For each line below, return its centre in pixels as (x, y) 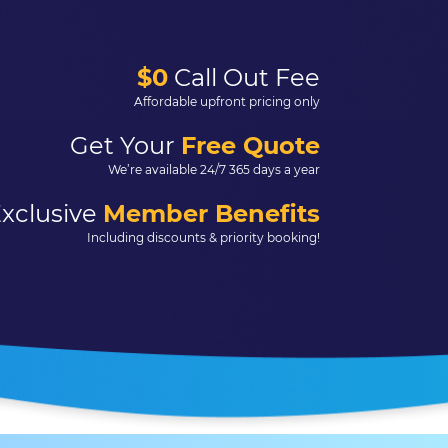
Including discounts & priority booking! (203, 237)
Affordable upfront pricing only (227, 101)
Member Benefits (211, 213)
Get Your (125, 145)
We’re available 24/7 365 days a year (214, 169)
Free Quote (250, 145)
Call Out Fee (244, 77)
